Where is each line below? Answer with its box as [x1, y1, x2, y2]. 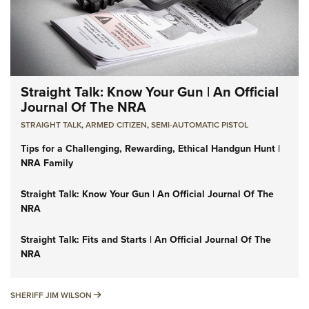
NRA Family [21, 156, 73, 171]
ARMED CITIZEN [86, 119, 147, 132]
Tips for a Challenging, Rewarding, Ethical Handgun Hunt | [21, 141, 280, 157]
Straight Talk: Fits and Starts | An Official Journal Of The [21, 232, 271, 248]
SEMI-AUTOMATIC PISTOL [151, 119, 248, 132]
